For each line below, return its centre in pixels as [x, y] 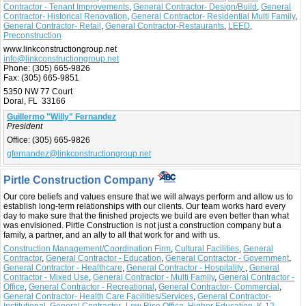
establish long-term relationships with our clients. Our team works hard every [144, 207]
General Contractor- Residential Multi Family [213, 17]
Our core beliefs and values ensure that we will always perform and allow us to [148, 197]
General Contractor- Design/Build [195, 7]
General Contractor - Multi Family [154, 278]
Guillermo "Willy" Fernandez [61, 117]
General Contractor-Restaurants [165, 26]
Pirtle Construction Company [80, 180]
